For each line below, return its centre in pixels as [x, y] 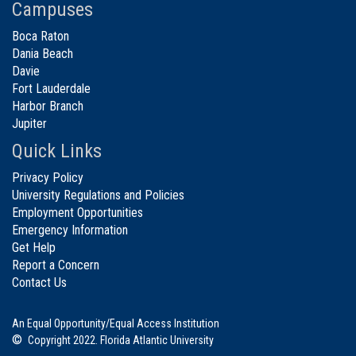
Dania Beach [43, 53]
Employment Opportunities [77, 212]
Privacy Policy [48, 177]
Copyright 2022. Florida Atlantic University [120, 340]
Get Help [34, 247]
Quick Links [57, 151]
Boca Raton [41, 36]
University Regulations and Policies [98, 195]
